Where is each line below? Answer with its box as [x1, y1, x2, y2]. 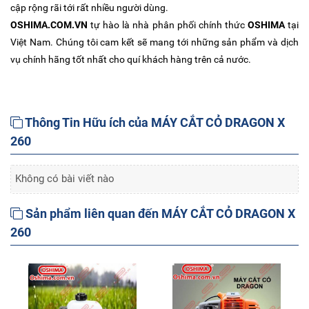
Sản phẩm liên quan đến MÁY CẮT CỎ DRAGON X [23, 206, 295, 221]
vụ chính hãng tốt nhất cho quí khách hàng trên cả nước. [10, 54, 251, 66]
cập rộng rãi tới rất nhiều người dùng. [10, 2, 168, 14]
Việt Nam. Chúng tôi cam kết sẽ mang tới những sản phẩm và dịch [10, 37, 299, 48]
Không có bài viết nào [15, 172, 114, 186]
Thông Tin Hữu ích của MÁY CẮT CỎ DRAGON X [23, 115, 285, 130]
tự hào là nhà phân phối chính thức [88, 19, 248, 31]
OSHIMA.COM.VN [10, 19, 88, 31]
